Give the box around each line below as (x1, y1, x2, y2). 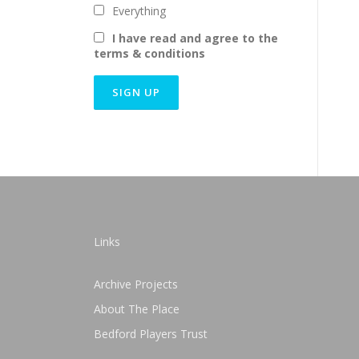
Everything (112, 3, 166, 18)
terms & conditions (94, 46, 205, 61)
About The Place (94, 301, 179, 317)
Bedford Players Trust (94, 326, 208, 341)
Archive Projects (94, 276, 178, 292)
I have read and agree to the (112, 30, 278, 46)
